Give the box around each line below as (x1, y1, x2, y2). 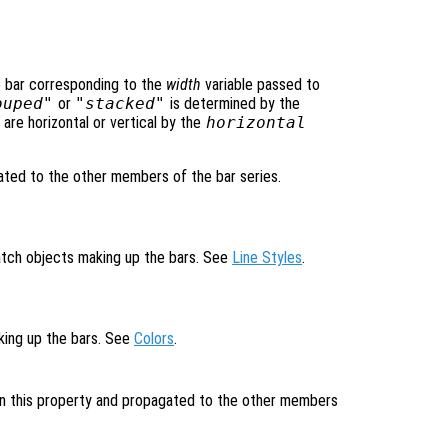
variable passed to (200, 74, 320, 94)
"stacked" (75, 93, 166, 113)
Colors (134, 328, 174, 348)
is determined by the (166, 93, 301, 113)
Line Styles (232, 247, 302, 267)
